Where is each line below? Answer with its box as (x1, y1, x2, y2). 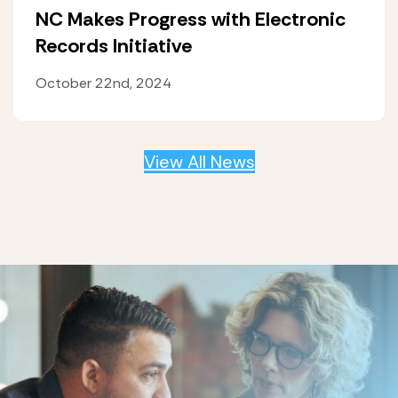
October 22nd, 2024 (36, 74, 171, 92)
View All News (143, 150, 255, 173)
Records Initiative (36, 33, 192, 59)
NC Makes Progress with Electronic (36, 6, 346, 32)
